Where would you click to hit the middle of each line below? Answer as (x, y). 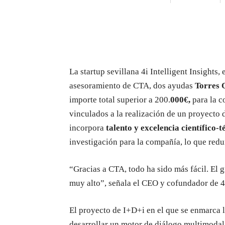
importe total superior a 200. (120, 100)
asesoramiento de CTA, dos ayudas (132, 86)
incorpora (88, 128)
